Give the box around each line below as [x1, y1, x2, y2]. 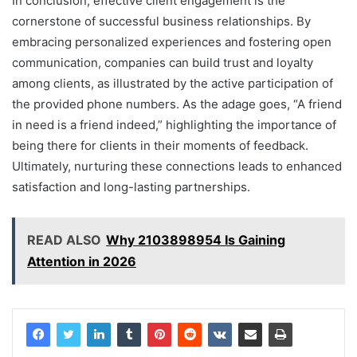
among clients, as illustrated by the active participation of [12, 75, 333, 91]
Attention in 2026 [27, 253, 136, 269]
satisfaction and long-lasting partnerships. [12, 178, 250, 194]
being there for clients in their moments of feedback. [12, 137, 308, 153]
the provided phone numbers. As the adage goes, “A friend [12, 96, 342, 112]
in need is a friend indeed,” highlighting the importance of [12, 116, 336, 132]
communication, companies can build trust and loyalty [12, 54, 313, 70]
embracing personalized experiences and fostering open [12, 33, 331, 49]
